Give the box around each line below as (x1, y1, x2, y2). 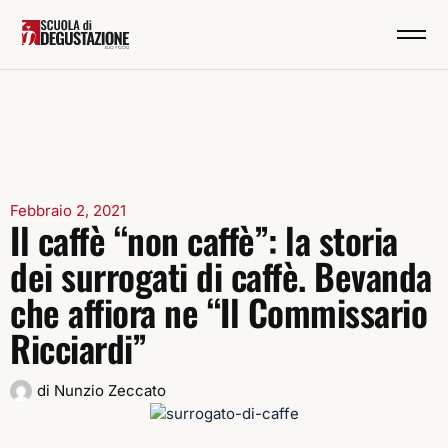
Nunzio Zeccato (49, 381, 166, 400)
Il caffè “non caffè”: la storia (10, 213, 398, 266)
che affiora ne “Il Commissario (10, 285, 427, 338)
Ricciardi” (10, 321, 146, 374)
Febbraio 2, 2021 (10, 201, 126, 220)
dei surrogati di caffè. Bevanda (10, 249, 432, 302)
